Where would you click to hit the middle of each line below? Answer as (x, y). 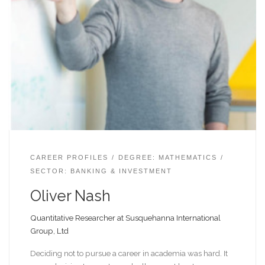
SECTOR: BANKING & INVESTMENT (101, 171)
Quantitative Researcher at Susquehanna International (125, 217)
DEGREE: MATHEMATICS (167, 157)
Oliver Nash (70, 195)
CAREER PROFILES (69, 157)
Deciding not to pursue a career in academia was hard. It (129, 253)
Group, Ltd (49, 230)
